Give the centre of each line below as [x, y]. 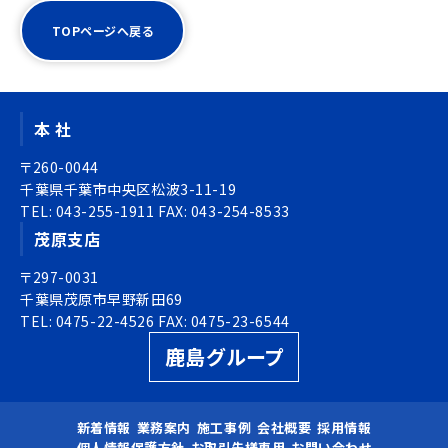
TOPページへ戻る [103, 30]
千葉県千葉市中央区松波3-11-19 [128, 188]
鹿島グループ [224, 356]
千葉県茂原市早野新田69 [101, 298]
